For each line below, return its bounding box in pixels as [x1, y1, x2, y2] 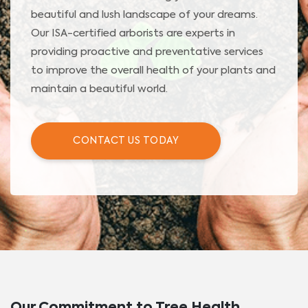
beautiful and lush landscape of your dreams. [31, 10, 258, 21]
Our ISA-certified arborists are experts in [31, 28, 235, 39]
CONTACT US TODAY [73, 136, 179, 146]
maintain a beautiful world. [31, 84, 168, 95]
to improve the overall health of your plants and [31, 65, 276, 76]
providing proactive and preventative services [31, 47, 263, 58]
